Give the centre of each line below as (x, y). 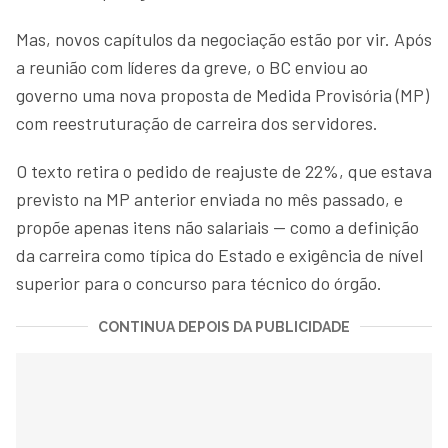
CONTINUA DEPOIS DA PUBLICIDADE (224, 326)
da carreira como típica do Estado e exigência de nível (219, 254)
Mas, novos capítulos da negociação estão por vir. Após (224, 38)
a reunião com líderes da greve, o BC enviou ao (192, 66)
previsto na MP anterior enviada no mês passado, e (209, 198)
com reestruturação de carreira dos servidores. (197, 122)
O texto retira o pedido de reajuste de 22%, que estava (224, 170)
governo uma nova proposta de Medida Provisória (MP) (222, 94)
